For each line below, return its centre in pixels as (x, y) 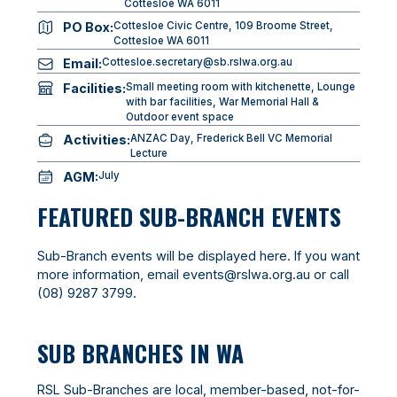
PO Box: (88, 27)
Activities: (96, 140)
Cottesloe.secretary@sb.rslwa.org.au (197, 62)
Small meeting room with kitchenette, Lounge (240, 86)
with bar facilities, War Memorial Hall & (222, 101)
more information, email (109, 275)
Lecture (148, 154)
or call (329, 275)
